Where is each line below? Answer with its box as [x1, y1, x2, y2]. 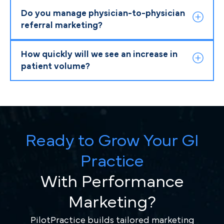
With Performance [40, 173, 184, 190]
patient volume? [21, 61, 90, 71]
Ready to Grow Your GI [25, 132, 199, 149]
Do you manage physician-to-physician [21, 8, 185, 18]
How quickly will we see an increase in [21, 49, 177, 59]
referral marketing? [21, 20, 102, 30]
